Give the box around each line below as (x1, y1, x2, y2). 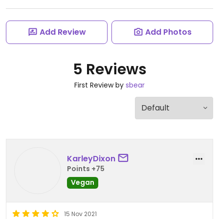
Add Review (39, 26, 86, 38)
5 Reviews (72, 59, 147, 80)
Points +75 (67, 163, 105, 174)
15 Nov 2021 (64, 210, 97, 218)
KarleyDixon (67, 153, 115, 164)
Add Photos (145, 26, 192, 38)
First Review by (74, 80, 126, 90)
